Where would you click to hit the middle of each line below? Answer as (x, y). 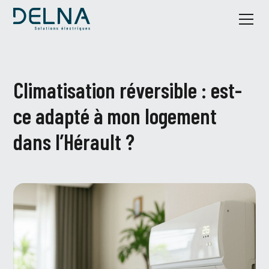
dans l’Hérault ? (74, 141)
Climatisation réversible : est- (128, 90)
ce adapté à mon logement (115, 116)
